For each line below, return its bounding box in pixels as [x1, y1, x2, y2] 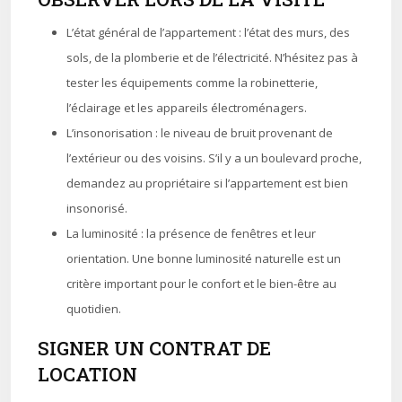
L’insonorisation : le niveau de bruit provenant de [66, 125, 333, 141]
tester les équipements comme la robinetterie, [66, 74, 318, 91]
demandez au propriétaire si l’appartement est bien [66, 175, 348, 191]
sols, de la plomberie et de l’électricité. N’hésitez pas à [66, 49, 358, 66]
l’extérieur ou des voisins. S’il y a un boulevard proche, [66, 150, 362, 166]
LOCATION [38, 362, 137, 387]
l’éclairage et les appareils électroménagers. [66, 100, 307, 116]
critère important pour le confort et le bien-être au [66, 275, 336, 292]
